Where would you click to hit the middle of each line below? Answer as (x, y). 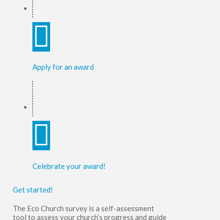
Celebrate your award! (69, 166)
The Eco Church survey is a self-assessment (83, 208)
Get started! (33, 190)
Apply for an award (63, 67)
